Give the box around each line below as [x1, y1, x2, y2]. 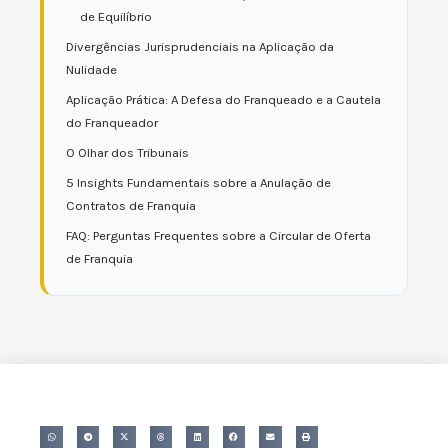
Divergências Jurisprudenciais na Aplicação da [66, 39, 334, 54]
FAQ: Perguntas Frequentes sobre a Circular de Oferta [66, 228, 371, 243]
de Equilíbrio [80, 9, 152, 24]
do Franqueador [66, 115, 158, 130]
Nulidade [66, 62, 117, 77]
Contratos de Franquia [66, 198, 196, 213]
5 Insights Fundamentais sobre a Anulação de [66, 175, 331, 190]
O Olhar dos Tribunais [66, 145, 189, 160]
